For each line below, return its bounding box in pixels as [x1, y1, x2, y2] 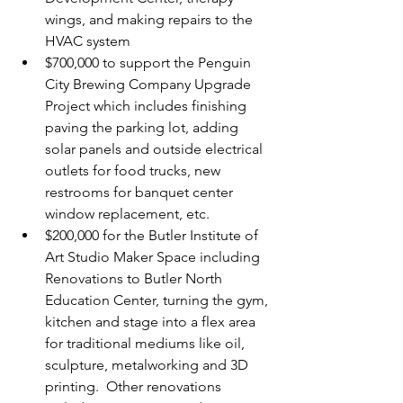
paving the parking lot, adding [45, 119, 242, 136]
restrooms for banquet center [45, 184, 237, 201]
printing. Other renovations [45, 378, 225, 395]
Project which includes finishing [45, 97, 250, 114]
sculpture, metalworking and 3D [45, 356, 252, 373]
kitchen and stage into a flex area [45, 313, 259, 330]
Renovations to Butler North [45, 270, 226, 287]
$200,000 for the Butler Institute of [45, 227, 262, 244]
